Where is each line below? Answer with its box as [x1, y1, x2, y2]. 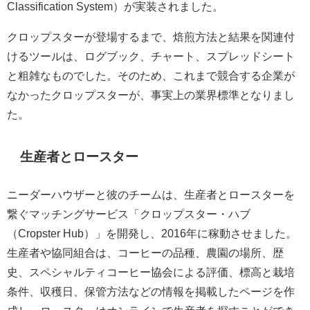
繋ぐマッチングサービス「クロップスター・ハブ [7, 208, 250, 220]
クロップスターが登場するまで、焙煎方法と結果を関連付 [7, 31, 295, 43]
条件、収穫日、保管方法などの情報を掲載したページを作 [7, 286, 295, 298]
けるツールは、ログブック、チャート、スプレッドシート [7, 51, 295, 62]
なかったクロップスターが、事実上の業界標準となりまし [7, 89, 295, 101]
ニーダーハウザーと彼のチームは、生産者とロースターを [7, 189, 295, 201]
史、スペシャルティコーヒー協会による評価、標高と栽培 [7, 266, 295, 278]
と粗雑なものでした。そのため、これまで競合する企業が [7, 70, 295, 82]
